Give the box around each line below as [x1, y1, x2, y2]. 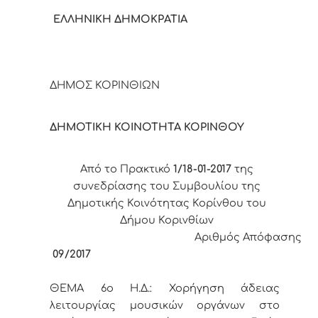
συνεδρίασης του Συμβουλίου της [73, 180, 261, 192]
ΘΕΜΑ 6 [50, 283, 106, 295]
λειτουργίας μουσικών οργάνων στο [50, 300, 280, 312]
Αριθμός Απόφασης [50, 231, 302, 243]
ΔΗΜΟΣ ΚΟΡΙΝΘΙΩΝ [50, 79, 279, 92]
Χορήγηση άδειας [168, 283, 280, 295]
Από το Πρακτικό [80, 163, 171, 175]
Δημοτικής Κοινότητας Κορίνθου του [67, 197, 267, 209]
